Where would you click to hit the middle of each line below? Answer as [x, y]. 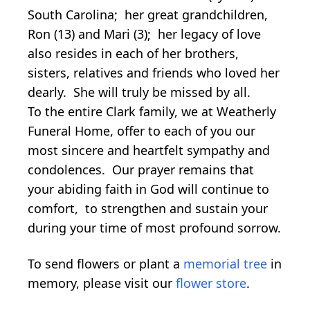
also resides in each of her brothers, [133, 53]
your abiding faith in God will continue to [148, 189]
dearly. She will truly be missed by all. [149, 92]
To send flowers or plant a [106, 263]
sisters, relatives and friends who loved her [154, 72]
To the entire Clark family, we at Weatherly [152, 111]
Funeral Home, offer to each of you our [142, 130]
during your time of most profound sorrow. [154, 227]
